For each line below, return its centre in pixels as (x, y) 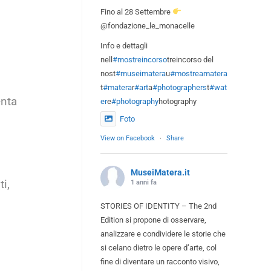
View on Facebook (128, 138)
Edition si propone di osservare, (153, 220)
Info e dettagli (124, 45)
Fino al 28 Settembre (136, 11)
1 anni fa (144, 182)
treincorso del (190, 59)
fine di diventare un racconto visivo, (160, 261)
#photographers (180, 87)
